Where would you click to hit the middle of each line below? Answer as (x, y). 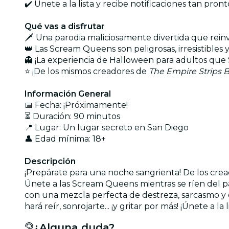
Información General (68, 94)
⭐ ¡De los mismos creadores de (87, 71)
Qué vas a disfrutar (65, 26)
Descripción (50, 161)
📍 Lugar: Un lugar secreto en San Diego (107, 127)
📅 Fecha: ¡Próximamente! (76, 105)
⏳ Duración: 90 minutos (72, 116)
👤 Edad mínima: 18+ (65, 139)
